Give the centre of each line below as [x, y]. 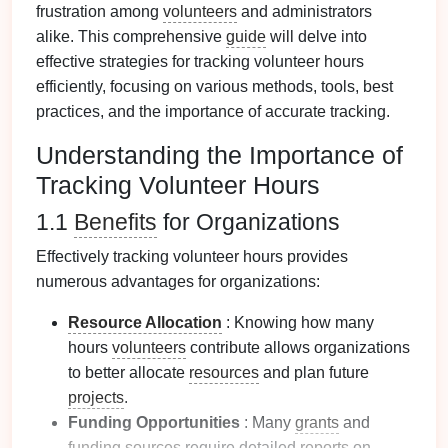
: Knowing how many [298, 322]
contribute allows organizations [298, 347]
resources [224, 372]
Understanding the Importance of [219, 155]
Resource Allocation [145, 322]
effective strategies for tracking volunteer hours [200, 61]
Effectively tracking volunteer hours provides [192, 256]
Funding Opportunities [154, 422]
